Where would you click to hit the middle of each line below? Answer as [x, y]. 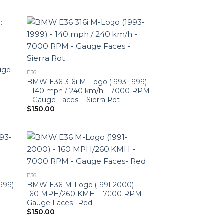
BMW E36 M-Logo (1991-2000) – [83, 184]
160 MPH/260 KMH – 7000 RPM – [87, 193]
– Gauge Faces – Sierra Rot [74, 99]
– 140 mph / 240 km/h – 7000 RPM [89, 90]
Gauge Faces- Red [60, 202]
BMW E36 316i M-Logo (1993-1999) [87, 81]
